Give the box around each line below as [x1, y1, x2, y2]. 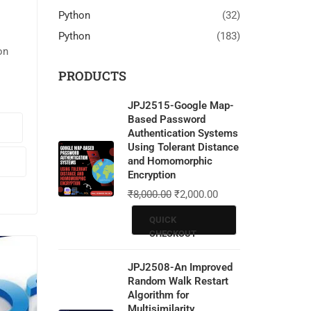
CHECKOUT [149, 228, 196, 239]
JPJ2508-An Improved [127, 260, 233, 274]
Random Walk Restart [127, 274, 228, 287]
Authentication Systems [127, 126, 238, 140]
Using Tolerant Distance [127, 140, 239, 153]
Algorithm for [127, 288, 189, 301]
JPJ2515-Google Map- [127, 99, 234, 112]
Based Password [127, 112, 205, 126]
